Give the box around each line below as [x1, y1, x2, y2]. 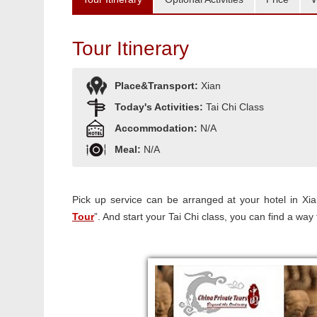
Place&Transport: [115, 80, 201, 91]
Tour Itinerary [72, 38, 189, 59]
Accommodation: [115, 122, 200, 134]
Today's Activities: [115, 101, 206, 113]
